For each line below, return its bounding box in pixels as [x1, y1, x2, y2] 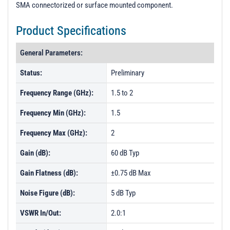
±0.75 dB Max [111, 168, 151, 178]
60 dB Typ [111, 148, 139, 158]
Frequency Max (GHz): [20, 128, 87, 138]
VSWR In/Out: [20, 208, 61, 218]
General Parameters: [20, 48, 83, 57]
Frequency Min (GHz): [20, 108, 86, 118]
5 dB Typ [111, 188, 136, 198]
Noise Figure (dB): [20, 188, 75, 198]
